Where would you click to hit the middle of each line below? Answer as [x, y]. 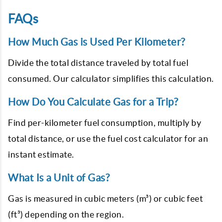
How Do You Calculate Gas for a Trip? [93, 102]
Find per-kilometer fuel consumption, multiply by [105, 123]
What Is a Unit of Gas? [59, 178]
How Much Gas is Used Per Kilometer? [97, 42]
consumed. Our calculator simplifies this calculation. [111, 79]
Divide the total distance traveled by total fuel [98, 63]
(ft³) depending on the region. [66, 214]
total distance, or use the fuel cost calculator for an [108, 139]
